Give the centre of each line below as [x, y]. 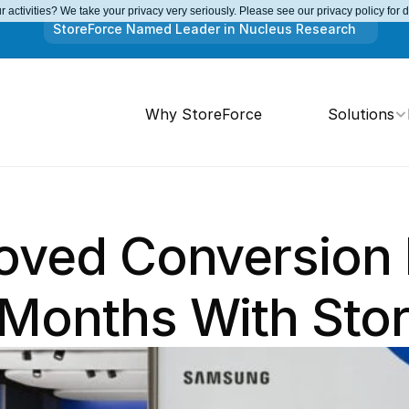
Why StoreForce [204, 114]
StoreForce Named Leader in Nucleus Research [204, 29]
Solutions [361, 114]
